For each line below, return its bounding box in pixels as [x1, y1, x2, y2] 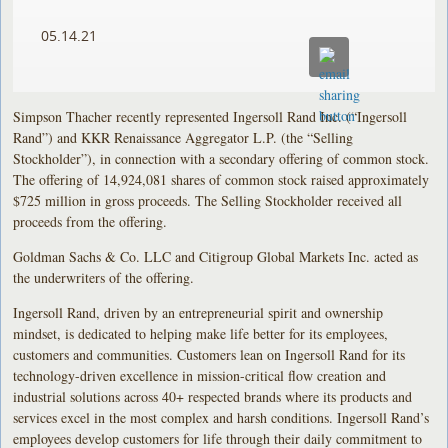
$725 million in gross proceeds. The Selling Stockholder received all [13, 190, 403, 210]
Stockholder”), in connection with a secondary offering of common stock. [13, 148, 430, 168]
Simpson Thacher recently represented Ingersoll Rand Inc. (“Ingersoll [13, 106, 408, 126]
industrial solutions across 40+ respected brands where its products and [13, 386, 413, 406]
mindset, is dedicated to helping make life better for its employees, [13, 323, 389, 343]
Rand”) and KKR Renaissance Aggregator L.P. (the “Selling [13, 127, 354, 147]
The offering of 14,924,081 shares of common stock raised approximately [13, 169, 430, 189]
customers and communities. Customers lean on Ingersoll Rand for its [13, 344, 406, 364]
